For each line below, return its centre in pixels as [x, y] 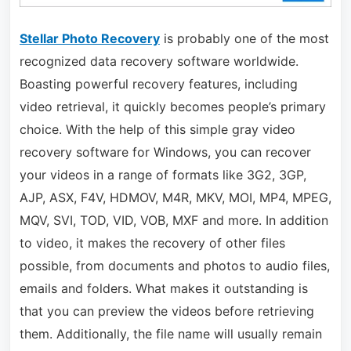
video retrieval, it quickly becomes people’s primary [172, 107]
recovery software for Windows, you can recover [165, 152]
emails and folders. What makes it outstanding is [163, 289]
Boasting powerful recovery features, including [158, 84]
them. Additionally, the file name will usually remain [170, 334]
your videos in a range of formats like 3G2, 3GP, [163, 175]
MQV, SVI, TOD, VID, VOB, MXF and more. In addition [174, 221]
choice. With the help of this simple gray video [157, 130]
